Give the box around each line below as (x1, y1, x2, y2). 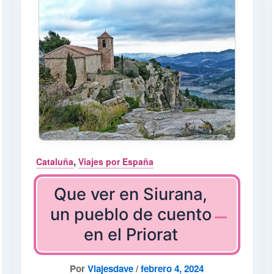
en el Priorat (83, 224, 178, 245)
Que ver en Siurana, (54, 183, 208, 204)
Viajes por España (78, 155, 154, 168)
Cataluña (35, 155, 73, 168)
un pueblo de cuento (50, 204, 212, 224)
